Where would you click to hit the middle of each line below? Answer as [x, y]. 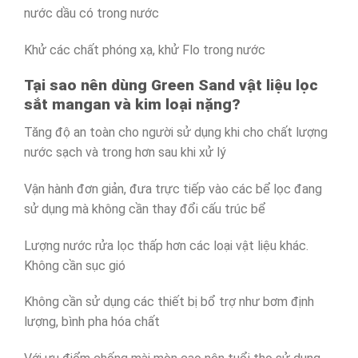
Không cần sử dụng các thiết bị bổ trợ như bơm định [169, 302]
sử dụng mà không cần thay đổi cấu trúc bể [145, 209]
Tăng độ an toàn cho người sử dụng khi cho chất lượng [176, 132]
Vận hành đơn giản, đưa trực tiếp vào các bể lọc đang [173, 189]
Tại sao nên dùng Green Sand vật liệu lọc [171, 86]
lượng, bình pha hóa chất [92, 322]
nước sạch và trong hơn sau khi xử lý [125, 152]
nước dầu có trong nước [91, 13]
